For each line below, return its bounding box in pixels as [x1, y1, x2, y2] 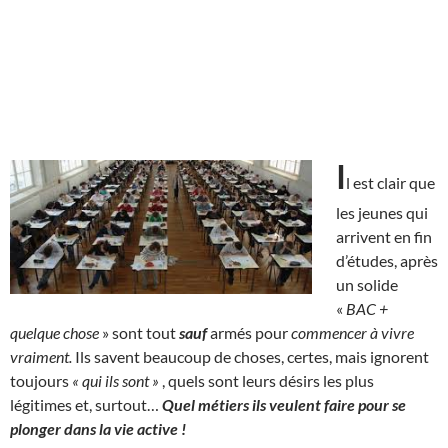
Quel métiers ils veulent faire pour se [162, 394, 406, 414]
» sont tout [99, 322, 179, 342]
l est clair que [346, 172, 435, 192]
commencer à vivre [291, 322, 414, 342]
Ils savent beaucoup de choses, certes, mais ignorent [72, 346, 429, 366]
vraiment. [10, 346, 72, 366]
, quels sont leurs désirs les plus [159, 370, 374, 390]
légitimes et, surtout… [10, 394, 162, 414]
